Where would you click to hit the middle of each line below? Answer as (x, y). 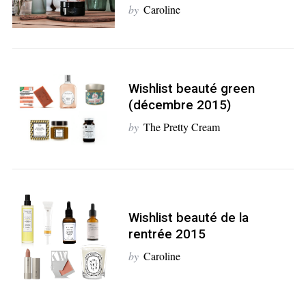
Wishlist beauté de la (188, 218)
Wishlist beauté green (191, 89)
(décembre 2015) (179, 106)
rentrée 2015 (167, 235)
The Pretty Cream (181, 127)
